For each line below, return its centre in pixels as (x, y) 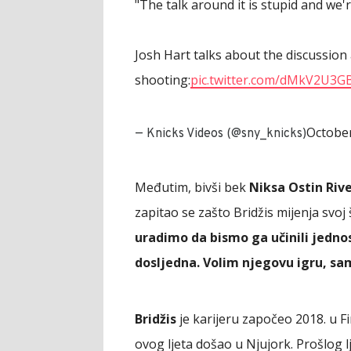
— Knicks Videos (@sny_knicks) (221, 134)
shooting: (163, 80)
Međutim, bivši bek (192, 187)
